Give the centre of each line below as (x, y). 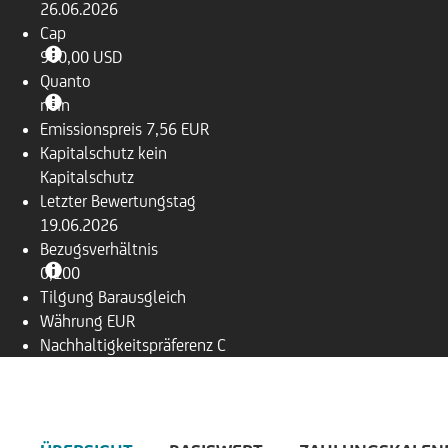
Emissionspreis (91, 129)
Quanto (65, 81)
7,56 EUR (177, 129)
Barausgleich (142, 297)
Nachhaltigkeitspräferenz (126, 345)
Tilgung (67, 297)
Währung (71, 321)
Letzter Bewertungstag (118, 201)
